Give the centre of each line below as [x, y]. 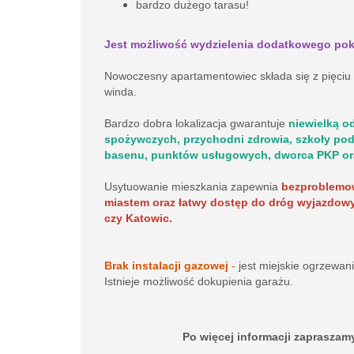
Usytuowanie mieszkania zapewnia [193, 186]
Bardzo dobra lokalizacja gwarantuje [196, 123]
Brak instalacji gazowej [166, 265]
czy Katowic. [140, 218]
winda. [121, 92]
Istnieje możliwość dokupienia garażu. [199, 281]
